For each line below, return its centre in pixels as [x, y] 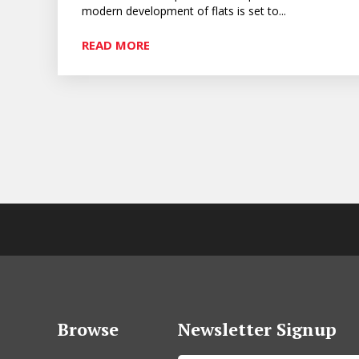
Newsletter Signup [257, 329]
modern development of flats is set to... [184, 10]
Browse [88, 329]
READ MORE [116, 44]
